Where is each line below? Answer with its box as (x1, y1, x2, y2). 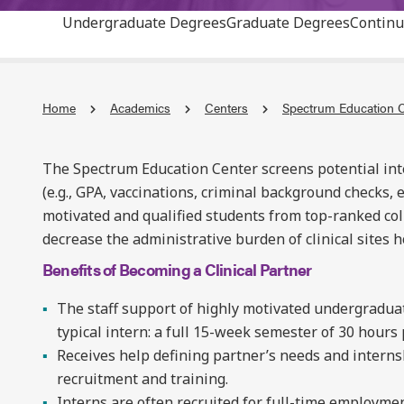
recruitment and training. (57, 369, 228, 389)
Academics (110, 98, 170, 116)
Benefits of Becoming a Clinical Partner (42, 258, 312, 280)
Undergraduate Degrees (61, 13, 226, 32)
